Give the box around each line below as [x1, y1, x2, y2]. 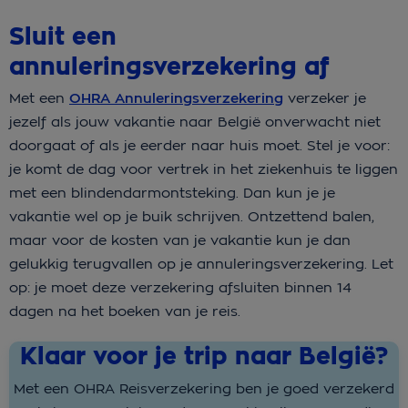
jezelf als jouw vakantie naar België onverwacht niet [9, 113, 381, 131]
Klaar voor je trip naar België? [20, 341, 388, 373]
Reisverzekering [119, 379, 231, 397]
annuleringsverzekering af [9, 51, 329, 84]
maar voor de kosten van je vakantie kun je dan [9, 231, 351, 250]
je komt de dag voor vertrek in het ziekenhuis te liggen [9, 160, 398, 178]
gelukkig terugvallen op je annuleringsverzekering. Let [9, 255, 393, 273]
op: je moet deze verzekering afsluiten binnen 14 [9, 279, 352, 297]
